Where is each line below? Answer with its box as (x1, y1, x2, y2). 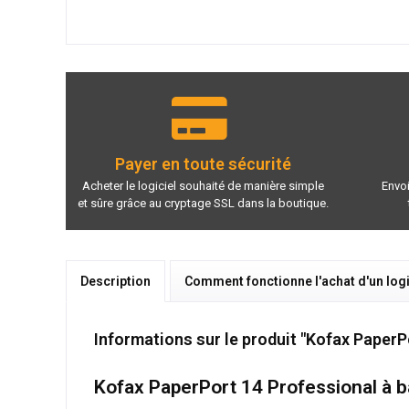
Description (80, 273, 151, 288)
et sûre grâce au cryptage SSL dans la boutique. (77, 195, 329, 210)
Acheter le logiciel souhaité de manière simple (81, 178, 324, 193)
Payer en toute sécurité (114, 154, 291, 174)
